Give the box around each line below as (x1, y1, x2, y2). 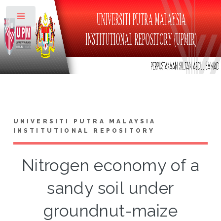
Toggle (43, 15, 62, 22)
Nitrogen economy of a (21, 155, 200, 175)
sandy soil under (47, 178, 174, 198)
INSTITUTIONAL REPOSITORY (13, 127, 155, 134)
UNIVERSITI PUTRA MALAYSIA (13, 117, 156, 125)
